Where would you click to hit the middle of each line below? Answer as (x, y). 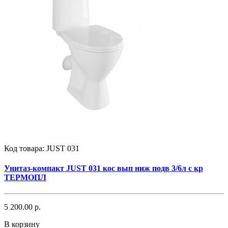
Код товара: (25, 149)
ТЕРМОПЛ (25, 178)
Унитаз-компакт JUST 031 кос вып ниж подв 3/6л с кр (104, 168)
